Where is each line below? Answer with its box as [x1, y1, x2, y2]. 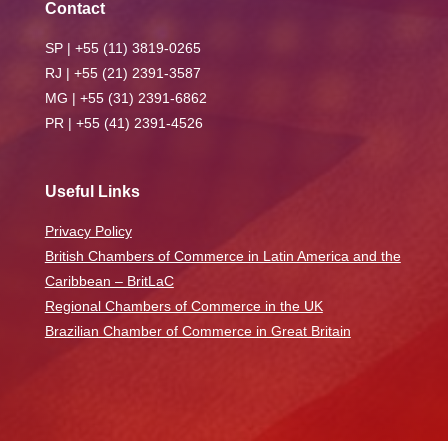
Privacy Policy [44, 223, 132, 239]
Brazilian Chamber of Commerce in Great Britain [44, 323, 351, 339]
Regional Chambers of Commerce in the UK [44, 298, 323, 314]
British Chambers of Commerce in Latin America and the [44, 248, 401, 264]
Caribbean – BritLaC [44, 273, 174, 289]
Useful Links [44, 183, 140, 200]
